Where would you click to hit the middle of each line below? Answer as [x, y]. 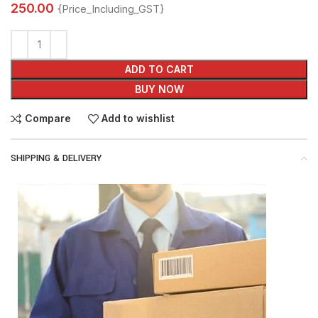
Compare [48, 119]
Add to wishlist [138, 119]
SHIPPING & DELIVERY [56, 158]
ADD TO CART [159, 69]
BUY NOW [159, 89]
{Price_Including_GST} [111, 9]
